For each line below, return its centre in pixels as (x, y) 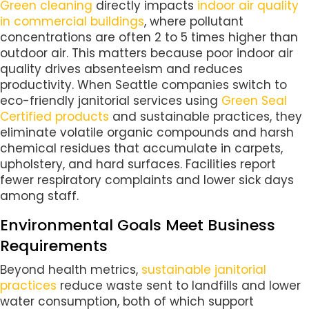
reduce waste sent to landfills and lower (179, 286)
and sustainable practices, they (206, 117)
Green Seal (254, 101)
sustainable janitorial (204, 270)
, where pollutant (194, 22)
